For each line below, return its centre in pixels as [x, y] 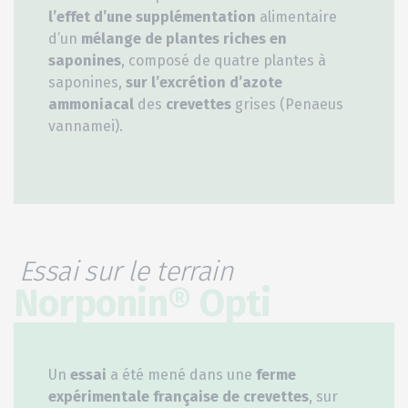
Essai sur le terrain [126, 272]
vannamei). [86, 127]
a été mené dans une [181, 375]
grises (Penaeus [287, 105]
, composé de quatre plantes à [224, 61]
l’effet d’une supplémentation [152, 17]
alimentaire [296, 17]
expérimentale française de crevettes [178, 397]
